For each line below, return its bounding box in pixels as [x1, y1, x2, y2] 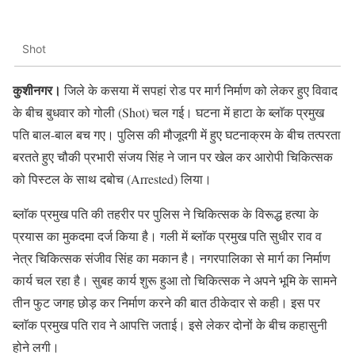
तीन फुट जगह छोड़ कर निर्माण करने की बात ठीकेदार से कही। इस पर [13, 293, 320, 311]
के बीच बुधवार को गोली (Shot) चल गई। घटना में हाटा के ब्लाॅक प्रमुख [13, 103, 324, 120]
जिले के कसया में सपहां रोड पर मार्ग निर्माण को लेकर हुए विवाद [61, 81, 338, 98]
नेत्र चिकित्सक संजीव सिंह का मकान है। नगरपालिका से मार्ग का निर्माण [13, 249, 330, 266]
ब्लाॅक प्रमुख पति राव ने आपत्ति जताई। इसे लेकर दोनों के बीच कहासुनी [13, 315, 327, 333]
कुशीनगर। [13, 80, 61, 99]
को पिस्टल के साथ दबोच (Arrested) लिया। [13, 170, 212, 187]
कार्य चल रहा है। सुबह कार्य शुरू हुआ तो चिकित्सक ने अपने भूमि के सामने [13, 271, 337, 288]
